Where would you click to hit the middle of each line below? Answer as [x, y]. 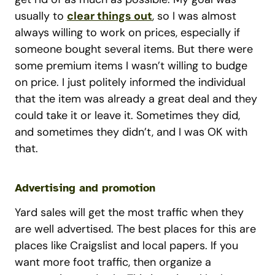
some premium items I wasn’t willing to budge [131, 66]
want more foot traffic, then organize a [113, 262]
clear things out [110, 16]
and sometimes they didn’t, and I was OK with [131, 132]
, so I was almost [194, 16]
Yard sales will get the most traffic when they [129, 212]
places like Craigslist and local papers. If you [126, 246]
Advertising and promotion [85, 188]
